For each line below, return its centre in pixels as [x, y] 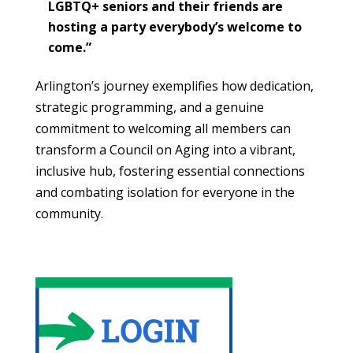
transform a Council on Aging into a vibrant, [165, 150]
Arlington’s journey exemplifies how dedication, [174, 86]
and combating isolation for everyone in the [165, 193]
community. [69, 214]
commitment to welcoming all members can [163, 129]
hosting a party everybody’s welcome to [175, 27]
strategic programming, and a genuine [149, 108]
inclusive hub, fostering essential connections [170, 171]
